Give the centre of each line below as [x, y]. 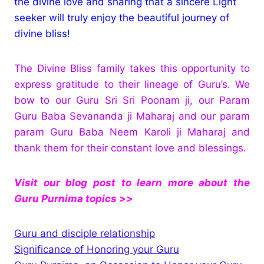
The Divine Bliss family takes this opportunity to [132, 68]
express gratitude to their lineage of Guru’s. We [132, 84]
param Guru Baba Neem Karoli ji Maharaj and [132, 132]
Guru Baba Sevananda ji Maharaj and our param [132, 116]
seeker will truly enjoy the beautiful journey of [122, 17]
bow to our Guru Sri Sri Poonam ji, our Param [132, 100]
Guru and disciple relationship [85, 233]
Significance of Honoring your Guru [97, 249]
